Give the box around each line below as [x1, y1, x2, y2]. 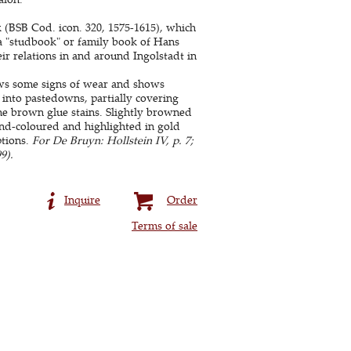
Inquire [64, 192, 100, 207]
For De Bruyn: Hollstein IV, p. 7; [31, 132, 194, 147]
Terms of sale [132, 218, 197, 233]
